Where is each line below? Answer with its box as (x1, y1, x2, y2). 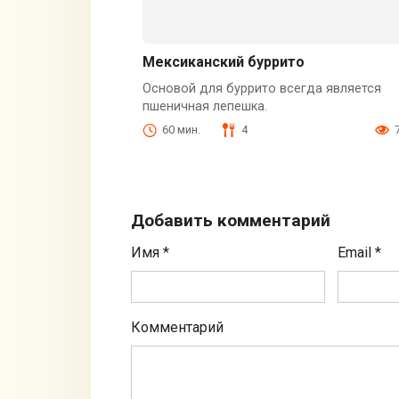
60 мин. (161, 123, 200, 136)
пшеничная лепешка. (142, 99, 267, 115)
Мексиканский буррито (142, 53, 305, 71)
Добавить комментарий (131, 210, 330, 232)
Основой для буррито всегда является (142, 81, 381, 97)
